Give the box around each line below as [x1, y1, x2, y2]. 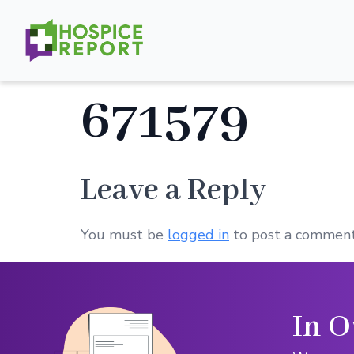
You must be [81, 225, 168, 245]
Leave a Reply [81, 171, 266, 211]
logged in [168, 225, 229, 245]
